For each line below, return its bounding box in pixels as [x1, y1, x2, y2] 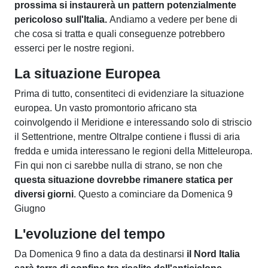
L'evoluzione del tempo [14, 226, 169, 242]
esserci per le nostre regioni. [14, 42, 134, 53]
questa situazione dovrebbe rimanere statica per [14, 174, 233, 185]
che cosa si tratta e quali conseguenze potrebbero [14, 28, 225, 39]
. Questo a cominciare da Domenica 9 [74, 188, 233, 199]
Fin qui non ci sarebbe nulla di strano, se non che [14, 160, 223, 170]
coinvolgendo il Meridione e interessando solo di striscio [14, 117, 252, 127]
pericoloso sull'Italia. [14, 14, 109, 25]
